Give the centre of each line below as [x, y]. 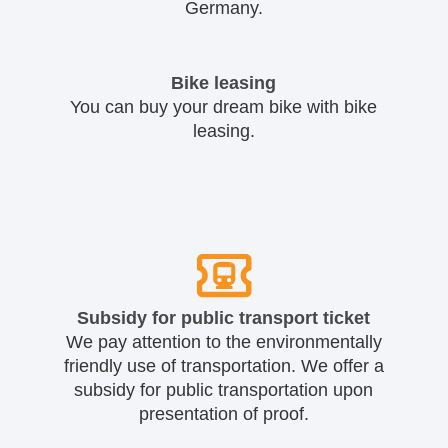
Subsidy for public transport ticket [224, 317]
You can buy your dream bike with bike [224, 106]
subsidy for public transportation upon [224, 389]
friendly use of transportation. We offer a [223, 365]
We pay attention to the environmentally [223, 341]
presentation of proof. [223, 413]
